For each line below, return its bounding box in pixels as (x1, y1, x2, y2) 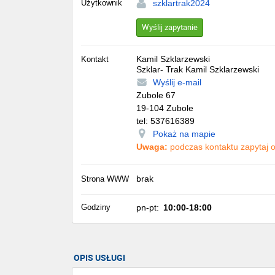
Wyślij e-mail (153, 77, 201, 87)
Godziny (81, 202, 110, 212)
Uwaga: (136, 141, 168, 152)
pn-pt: (136, 202, 159, 212)
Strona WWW (81, 174, 129, 184)
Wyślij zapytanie (142, 21, 198, 33)
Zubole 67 (136, 90, 176, 100)
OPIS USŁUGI (74, 252, 125, 263)
